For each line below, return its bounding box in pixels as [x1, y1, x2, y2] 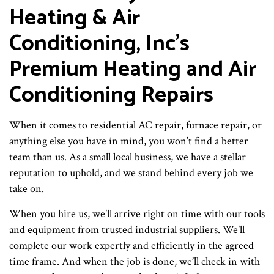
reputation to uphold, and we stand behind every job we [9, 166, 253, 180]
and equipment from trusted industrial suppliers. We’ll [9, 223, 245, 237]
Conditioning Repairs [9, 77, 213, 114]
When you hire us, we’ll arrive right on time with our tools [9, 207, 265, 221]
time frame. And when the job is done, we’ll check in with [9, 254, 260, 269]
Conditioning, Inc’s [9, 26, 190, 62]
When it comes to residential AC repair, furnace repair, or [9, 118, 262, 133]
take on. [9, 182, 44, 196]
